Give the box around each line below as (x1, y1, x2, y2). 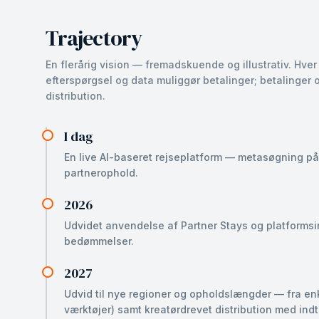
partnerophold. (64, 167, 138, 179)
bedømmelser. (64, 235, 134, 247)
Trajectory (46, 23, 142, 53)
